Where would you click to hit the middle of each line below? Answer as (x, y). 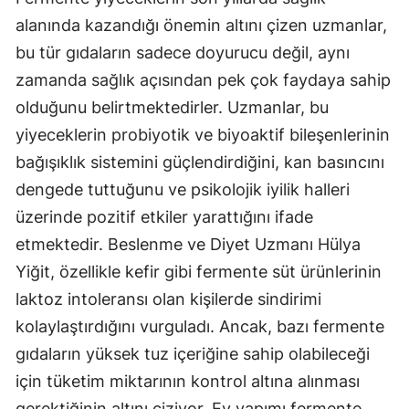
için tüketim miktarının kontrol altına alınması (188, 381)
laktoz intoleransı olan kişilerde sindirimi (168, 299)
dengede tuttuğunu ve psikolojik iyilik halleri (183, 189)
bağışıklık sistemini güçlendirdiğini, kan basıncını (200, 162)
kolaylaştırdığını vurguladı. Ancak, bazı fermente (200, 326)
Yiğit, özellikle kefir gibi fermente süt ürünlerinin (199, 271)
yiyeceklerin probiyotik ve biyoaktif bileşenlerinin (203, 134)
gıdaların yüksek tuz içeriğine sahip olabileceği (193, 353)
